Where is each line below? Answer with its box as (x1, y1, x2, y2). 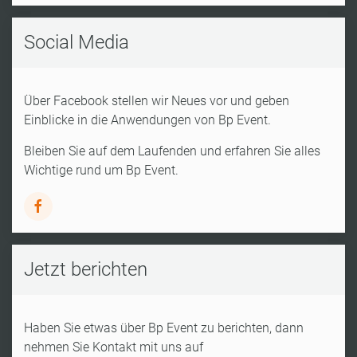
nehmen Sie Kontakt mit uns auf (24, 339, 203, 355)
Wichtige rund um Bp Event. (24, 162, 178, 178)
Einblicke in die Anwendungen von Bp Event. (24, 112, 271, 127)
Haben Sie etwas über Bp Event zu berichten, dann (24, 320, 304, 335)
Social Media (24, 30, 129, 53)
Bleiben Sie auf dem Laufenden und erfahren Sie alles (24, 143, 320, 159)
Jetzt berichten (24, 257, 147, 280)
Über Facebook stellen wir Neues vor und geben (24, 92, 289, 108)
